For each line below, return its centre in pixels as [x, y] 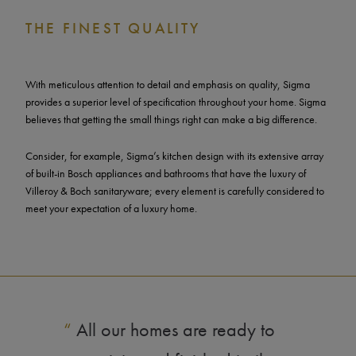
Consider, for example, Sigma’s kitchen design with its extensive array [174, 156]
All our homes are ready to [173, 330]
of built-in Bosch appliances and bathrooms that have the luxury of [166, 174]
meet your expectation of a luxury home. [111, 209]
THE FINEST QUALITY [113, 29]
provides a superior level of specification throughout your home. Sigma [176, 102]
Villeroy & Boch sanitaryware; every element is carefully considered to [175, 191]
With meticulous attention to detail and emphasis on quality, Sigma [168, 85]
